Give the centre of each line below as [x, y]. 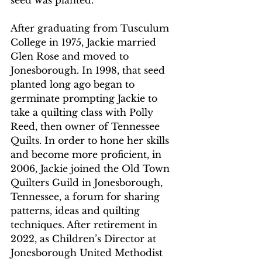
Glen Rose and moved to [71, 56]
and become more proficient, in [87, 154]
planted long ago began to [74, 84]
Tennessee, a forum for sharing [87, 196]
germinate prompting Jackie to [85, 98]
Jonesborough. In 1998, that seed [89, 70]
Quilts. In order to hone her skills [91, 140]
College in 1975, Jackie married [85, 42]
